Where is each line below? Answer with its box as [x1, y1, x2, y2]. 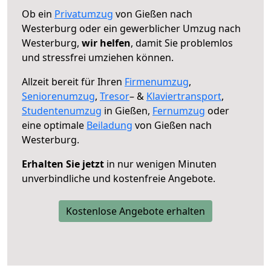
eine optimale [22, 118, 87, 132]
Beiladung [87, 118, 132, 132]
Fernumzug [152, 103, 205, 117]
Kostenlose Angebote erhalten [66, 204, 205, 218]
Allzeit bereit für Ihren [22, 74, 125, 88]
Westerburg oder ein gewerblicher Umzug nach [22, 21, 241, 35]
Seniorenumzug [22, 89, 95, 103]
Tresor [100, 89, 129, 103]
